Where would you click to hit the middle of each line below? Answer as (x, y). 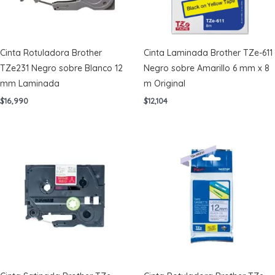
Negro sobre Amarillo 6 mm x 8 (207, 68)
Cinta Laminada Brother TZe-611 (208, 52)
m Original (165, 83)
